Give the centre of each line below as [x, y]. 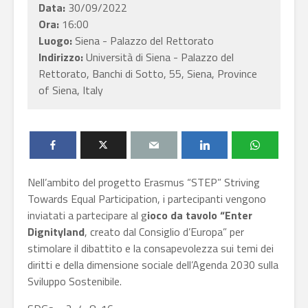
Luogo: [55, 41]
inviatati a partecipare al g [87, 215]
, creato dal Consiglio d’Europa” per [164, 232]
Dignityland [56, 232]
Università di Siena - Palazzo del [160, 57]
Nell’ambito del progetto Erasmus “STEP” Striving [144, 182]
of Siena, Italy [71, 90]
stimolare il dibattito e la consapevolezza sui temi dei [151, 248]
